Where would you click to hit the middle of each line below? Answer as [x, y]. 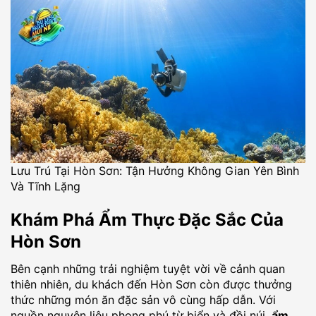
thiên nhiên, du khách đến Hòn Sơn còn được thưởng [151, 284]
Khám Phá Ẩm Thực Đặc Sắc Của [147, 219]
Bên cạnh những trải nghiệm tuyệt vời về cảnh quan [148, 268]
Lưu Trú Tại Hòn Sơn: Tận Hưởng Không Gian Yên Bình [155, 170]
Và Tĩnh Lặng [45, 186]
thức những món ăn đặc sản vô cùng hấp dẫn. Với [143, 299]
